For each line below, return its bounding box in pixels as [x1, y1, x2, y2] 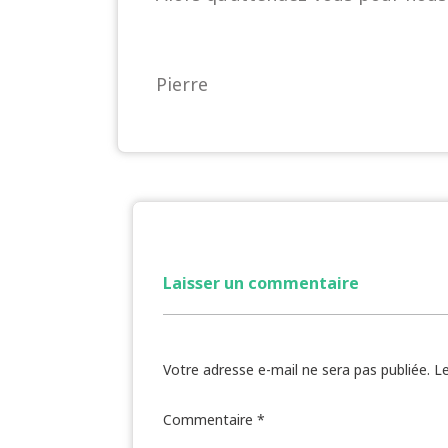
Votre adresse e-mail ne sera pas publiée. [163, 360, 430, 380]
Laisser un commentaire [163, 272, 359, 295]
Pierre [156, 72, 208, 97]
